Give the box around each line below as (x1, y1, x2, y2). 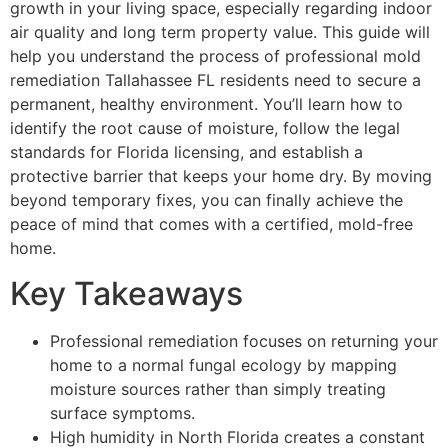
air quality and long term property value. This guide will (10, 22, 430, 43)
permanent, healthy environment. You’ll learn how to (10, 94, 403, 115)
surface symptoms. (50, 402, 195, 423)
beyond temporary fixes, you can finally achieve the (10, 190, 403, 211)
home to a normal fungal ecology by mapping (50, 354, 397, 375)
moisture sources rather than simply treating (50, 378, 386, 399)
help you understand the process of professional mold (10, 46, 421, 67)
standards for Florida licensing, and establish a (10, 142, 363, 163)
